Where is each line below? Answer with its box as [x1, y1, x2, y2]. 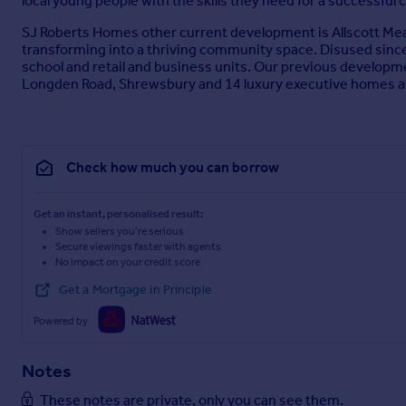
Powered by [34, 314, 88, 328]
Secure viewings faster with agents [55, 240, 221, 254]
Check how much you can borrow [66, 159, 279, 177]
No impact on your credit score [55, 256, 200, 269]
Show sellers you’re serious [55, 225, 184, 238]
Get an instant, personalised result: [34, 208, 203, 221]
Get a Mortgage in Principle [59, 282, 212, 298]
